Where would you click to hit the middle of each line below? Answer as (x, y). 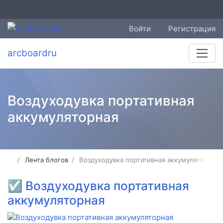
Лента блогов (47, 160)
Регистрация (192, 28)
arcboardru (32, 53)
